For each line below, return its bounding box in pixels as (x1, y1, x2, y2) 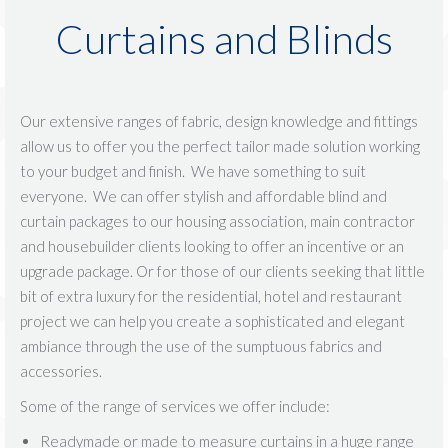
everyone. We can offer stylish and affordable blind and (20, 187, 387, 206)
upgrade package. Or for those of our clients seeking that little (20, 262, 425, 281)
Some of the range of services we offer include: (20, 397, 330, 416)
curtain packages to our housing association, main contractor (20, 212, 415, 231)
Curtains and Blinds (55, 15, 393, 64)
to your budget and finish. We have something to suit (20, 162, 366, 181)
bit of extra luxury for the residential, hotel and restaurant (20, 287, 402, 306)
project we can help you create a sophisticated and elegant (20, 312, 405, 331)
